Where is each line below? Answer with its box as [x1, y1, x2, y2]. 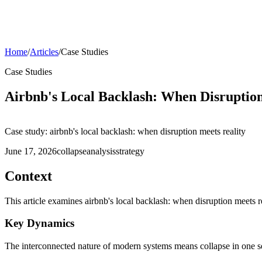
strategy [116, 146, 144, 156]
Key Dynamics [5, 217, 74, 230]
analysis [87, 146, 116, 156]
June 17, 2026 [5, 146, 57, 156]
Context [5, 168, 52, 184]
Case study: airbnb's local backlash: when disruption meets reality [5, 126, 246, 136]
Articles [30, 47, 58, 57]
